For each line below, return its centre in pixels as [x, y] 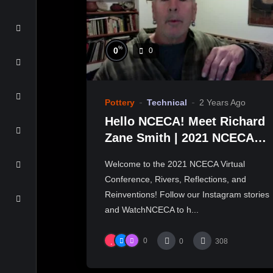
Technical [167, 103]
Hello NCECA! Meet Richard [185, 121]
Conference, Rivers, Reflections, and [175, 179]
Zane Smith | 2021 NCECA [179, 137]
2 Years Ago [222, 103]
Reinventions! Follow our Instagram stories [187, 194]
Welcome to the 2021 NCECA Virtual [175, 164]
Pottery [120, 103]
